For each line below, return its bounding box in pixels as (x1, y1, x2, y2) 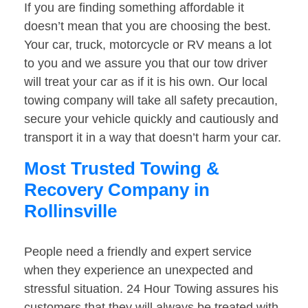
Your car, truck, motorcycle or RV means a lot (24, 38, 272, 52)
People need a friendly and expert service (24, 245, 252, 259)
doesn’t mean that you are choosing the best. (24, 19, 271, 34)
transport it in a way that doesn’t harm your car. (24, 131, 281, 145)
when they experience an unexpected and (24, 263, 253, 278)
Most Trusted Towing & (24, 158, 219, 179)
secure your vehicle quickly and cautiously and (24, 112, 278, 126)
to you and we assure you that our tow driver (24, 56, 267, 71)
